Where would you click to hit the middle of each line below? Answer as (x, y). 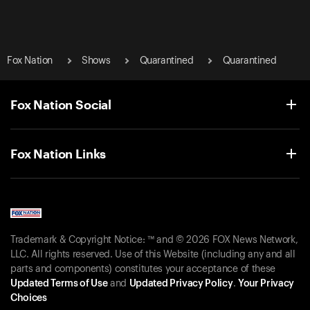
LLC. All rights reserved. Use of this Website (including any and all (153, 255)
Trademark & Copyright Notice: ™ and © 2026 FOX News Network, (154, 240)
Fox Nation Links (58, 153)
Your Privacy (266, 284)
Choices (29, 299)
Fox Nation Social (61, 104)
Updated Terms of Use (59, 284)
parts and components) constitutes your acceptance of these (143, 270)
